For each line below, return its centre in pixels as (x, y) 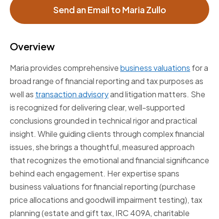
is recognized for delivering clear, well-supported (97, 107)
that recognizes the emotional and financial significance (109, 160)
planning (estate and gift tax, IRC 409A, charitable (100, 213)
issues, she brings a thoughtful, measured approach (102, 147)
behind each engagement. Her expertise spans (95, 173)
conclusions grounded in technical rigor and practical (103, 120)
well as (22, 94)
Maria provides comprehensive (65, 68)
